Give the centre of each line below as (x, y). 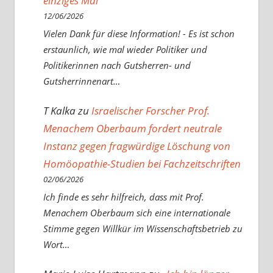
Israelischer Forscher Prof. (150, 110)
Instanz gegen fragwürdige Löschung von (136, 146)
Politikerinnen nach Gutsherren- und (117, 65)
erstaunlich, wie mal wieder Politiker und (125, 49)
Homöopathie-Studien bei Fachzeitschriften (142, 163)
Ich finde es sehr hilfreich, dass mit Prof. (123, 197)
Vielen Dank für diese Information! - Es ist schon (139, 33)
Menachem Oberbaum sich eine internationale (136, 213)
